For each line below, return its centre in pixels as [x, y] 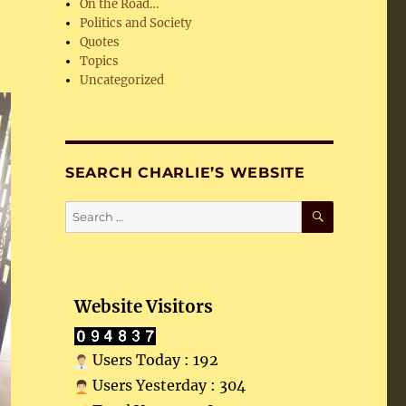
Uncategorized [122, 80]
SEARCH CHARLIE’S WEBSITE [185, 173]
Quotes [100, 42]
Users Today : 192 [153, 360]
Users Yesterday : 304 [167, 385]
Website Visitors [143, 307]
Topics [100, 61]
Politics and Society [136, 23]
